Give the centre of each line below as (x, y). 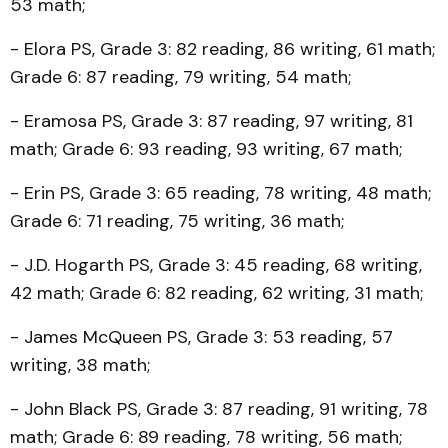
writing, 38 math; (80, 365)
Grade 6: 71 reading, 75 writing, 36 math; (177, 221)
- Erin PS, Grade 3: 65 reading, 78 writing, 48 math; (220, 193)
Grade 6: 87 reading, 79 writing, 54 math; (180, 77)
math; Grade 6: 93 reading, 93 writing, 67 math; (206, 149)
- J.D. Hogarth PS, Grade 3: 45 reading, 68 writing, (216, 265)
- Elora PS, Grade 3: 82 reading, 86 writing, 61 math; (222, 49)
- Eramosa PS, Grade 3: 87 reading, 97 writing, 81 (211, 121)
